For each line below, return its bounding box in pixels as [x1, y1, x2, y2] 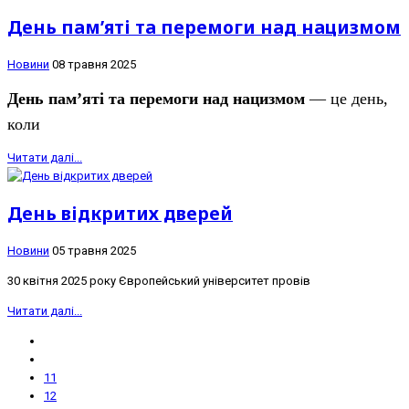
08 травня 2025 [52, 57, 136, 71]
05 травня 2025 [52, 244, 136, 258]
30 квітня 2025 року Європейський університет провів [7, 274, 310, 288]
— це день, [305, 89, 388, 108]
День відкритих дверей [7, 200, 233, 225]
